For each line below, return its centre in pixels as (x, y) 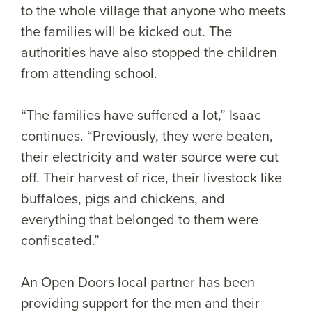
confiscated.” (62, 240)
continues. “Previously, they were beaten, (147, 136)
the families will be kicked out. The (126, 31)
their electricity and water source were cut (150, 157)
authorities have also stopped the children (149, 52)
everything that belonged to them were (140, 219)
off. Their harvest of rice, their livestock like (151, 178)
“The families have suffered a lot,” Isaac (141, 115)
